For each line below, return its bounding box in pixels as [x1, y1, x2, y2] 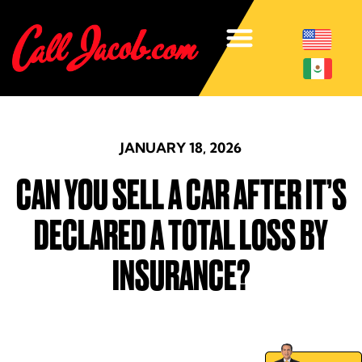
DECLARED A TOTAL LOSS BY [34, 212, 328, 259]
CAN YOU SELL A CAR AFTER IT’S [15, 171, 347, 218]
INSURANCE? [112, 252, 250, 299]
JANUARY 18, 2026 [120, 138, 242, 156]
